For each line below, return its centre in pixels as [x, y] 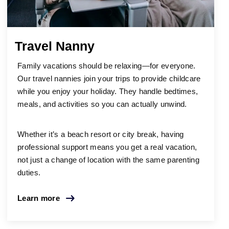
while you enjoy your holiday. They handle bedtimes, [108, 91]
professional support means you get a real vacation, [107, 147]
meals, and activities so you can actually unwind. [102, 104]
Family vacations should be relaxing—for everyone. [107, 66]
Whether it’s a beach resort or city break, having [101, 134]
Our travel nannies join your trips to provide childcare [109, 79]
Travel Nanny [55, 46]
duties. [29, 173]
